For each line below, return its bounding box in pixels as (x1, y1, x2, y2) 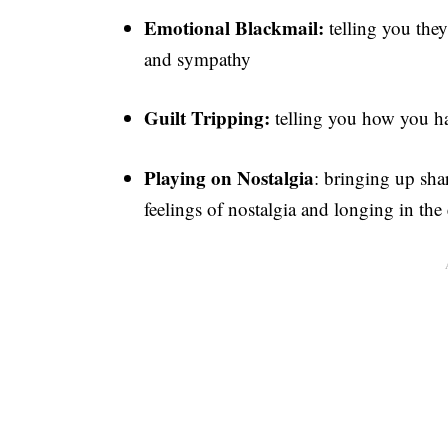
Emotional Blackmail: (144, 13, 324, 41)
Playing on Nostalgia (144, 163, 314, 191)
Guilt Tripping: (144, 104, 270, 132)
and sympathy (144, 45, 251, 71)
